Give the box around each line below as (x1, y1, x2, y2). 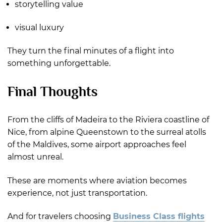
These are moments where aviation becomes (7, 175, 187, 185)
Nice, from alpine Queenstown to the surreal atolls (7, 127, 206, 137)
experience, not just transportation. (7, 188, 147, 198)
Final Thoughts (7, 83, 98, 99)
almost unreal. (7, 152, 63, 162)
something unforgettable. (7, 58, 111, 68)
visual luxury (15, 23, 64, 33)
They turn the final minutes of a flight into (7, 46, 174, 56)
